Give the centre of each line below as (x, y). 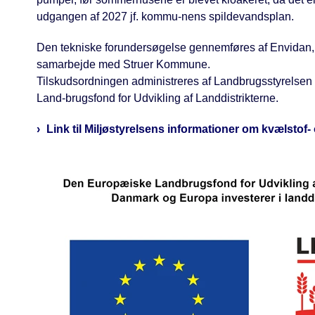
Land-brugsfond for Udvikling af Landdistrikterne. (157, 98)
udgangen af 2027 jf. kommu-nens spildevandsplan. (165, 16)
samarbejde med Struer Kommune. (123, 64)
